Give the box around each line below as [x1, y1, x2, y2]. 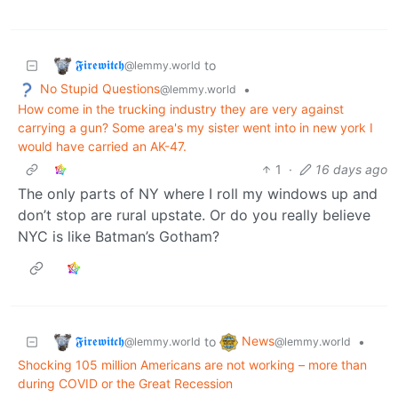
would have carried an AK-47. [18, 138, 187, 154]
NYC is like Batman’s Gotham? [18, 227, 219, 245]
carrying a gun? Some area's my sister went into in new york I [18, 119, 373, 135]
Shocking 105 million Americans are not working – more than [18, 356, 367, 372]
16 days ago [315, 161, 387, 177]
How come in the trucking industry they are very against [18, 100, 344, 116]
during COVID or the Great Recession [18, 375, 233, 391]
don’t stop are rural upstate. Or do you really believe [18, 205, 370, 224]
